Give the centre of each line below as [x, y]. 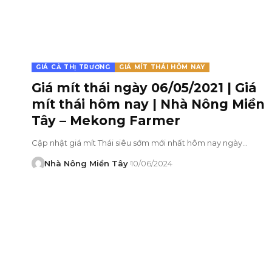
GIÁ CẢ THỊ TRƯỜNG [73, 67]
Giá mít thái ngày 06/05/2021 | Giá [144, 87]
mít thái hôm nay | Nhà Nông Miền [148, 104]
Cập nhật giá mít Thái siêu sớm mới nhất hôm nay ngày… [140, 142]
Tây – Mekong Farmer [106, 120]
